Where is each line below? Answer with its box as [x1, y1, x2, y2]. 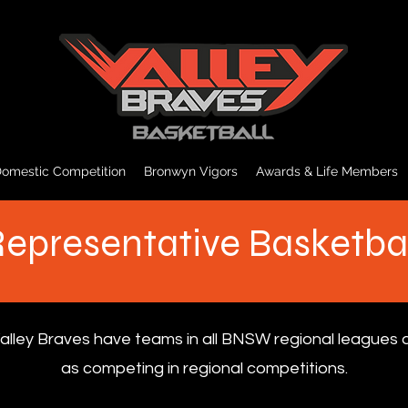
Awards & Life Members [256, 164, 398, 178]
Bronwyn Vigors [144, 164, 238, 178]
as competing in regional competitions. [60, 360, 348, 377]
